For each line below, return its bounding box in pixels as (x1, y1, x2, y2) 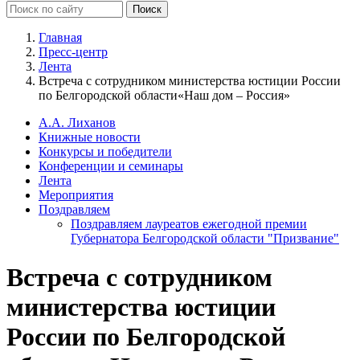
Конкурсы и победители (39, 144, 172, 158)
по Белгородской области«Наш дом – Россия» (39, 88, 290, 102)
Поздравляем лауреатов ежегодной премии (71, 216, 307, 231)
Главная (39, 30, 82, 44)
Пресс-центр (39, 44, 108, 59)
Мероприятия (39, 187, 113, 202)
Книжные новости (39, 129, 141, 144)
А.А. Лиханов (39, 115, 116, 129)
